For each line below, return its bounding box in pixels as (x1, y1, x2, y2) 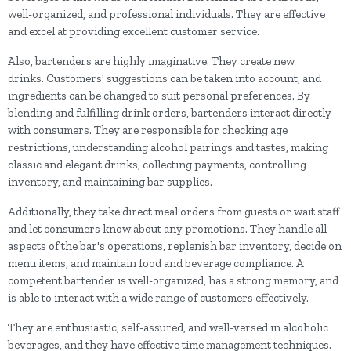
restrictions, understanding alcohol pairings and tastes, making (8, 140, 328, 154)
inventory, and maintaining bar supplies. (8, 175, 215, 189)
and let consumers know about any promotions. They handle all (8, 222, 327, 236)
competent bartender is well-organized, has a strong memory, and (8, 273, 338, 288)
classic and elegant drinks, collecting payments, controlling (8, 157, 306, 172)
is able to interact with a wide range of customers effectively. (8, 291, 311, 305)
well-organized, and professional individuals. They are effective (8, 7, 325, 21)
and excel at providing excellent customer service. (8, 24, 262, 38)
